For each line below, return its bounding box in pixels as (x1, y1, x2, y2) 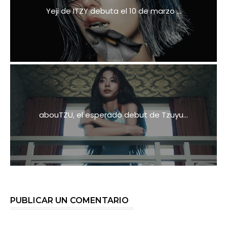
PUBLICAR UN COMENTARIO (10, 195, 129, 205)
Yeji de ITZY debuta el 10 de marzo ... (46, 5, 181, 16)
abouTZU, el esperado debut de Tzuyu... (39, 109, 188, 120)
